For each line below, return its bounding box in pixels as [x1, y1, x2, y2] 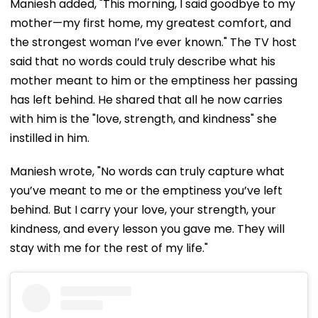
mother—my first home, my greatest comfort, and [10, 14, 291, 31]
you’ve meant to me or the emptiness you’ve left [10, 182, 283, 199]
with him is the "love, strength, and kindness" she [10, 110, 277, 127]
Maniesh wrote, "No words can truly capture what [10, 163, 285, 180]
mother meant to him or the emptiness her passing [10, 72, 297, 89]
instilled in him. [10, 129, 89, 146]
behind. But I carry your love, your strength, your [10, 201, 276, 218]
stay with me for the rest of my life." [10, 239, 208, 256]
